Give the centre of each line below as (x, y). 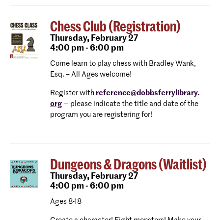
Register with (73, 93)
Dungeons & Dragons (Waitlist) (128, 165)
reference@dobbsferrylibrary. (148, 93)
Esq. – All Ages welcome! (91, 74)
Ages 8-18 (66, 202)
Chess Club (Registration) (115, 27)
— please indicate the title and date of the (130, 104)
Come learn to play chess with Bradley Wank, (123, 64)
